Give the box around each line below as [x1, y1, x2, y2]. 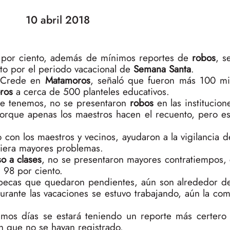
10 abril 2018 [25, 11, 90, 28]
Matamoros [45, 73, 90, 87]
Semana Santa [133, 62, 191, 76]
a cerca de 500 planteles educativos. [13, 84, 169, 99]
